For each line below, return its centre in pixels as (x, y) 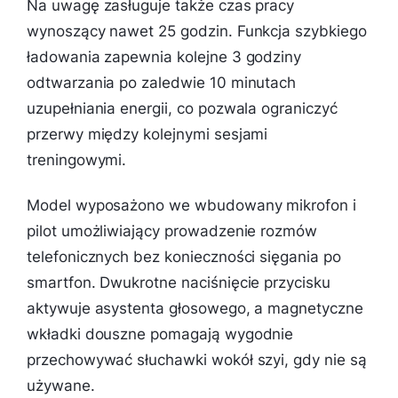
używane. (61, 385)
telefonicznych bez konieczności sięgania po (184, 256)
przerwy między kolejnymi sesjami (147, 134)
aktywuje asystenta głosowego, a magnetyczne (195, 308)
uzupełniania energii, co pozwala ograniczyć (182, 108)
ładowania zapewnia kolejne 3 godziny (164, 56)
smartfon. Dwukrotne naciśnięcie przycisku (179, 282)
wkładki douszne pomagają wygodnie (160, 334)
